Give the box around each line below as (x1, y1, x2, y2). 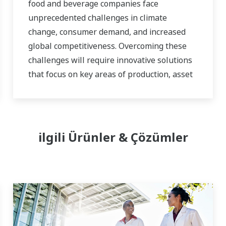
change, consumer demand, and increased (28, 26, 186, 38)
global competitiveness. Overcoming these (28, 40, 187, 52)
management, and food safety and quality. (28, 83, 185, 94)
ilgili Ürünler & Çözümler (38, 129, 188, 146)
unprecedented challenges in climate (28, 12, 167, 24)
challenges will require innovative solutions (28, 54, 192, 66)
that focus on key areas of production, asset (28, 69, 193, 80)
